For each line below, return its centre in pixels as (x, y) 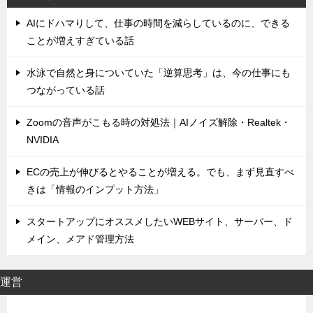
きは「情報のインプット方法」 (95, 189)
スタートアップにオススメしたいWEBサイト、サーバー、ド (160, 221)
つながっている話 (66, 90)
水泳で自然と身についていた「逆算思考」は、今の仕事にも (159, 73)
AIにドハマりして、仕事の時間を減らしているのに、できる (158, 23)
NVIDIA (43, 140)
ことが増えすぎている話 (80, 41)
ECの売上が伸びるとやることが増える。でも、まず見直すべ (160, 172)
